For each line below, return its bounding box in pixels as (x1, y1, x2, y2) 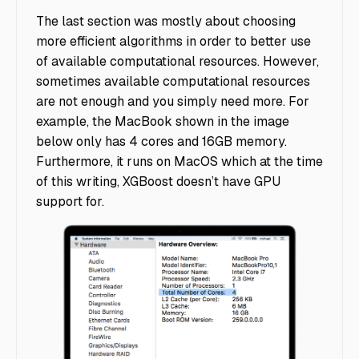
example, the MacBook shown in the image (36, 112, 289, 130)
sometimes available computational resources (36, 72, 310, 90)
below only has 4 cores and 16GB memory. (36, 132, 287, 150)
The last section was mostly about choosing (36, 12, 296, 30)
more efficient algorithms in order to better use (36, 32, 311, 50)
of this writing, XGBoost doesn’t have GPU (36, 172, 280, 190)
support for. (36, 192, 104, 210)
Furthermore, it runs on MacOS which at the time (36, 152, 323, 170)
